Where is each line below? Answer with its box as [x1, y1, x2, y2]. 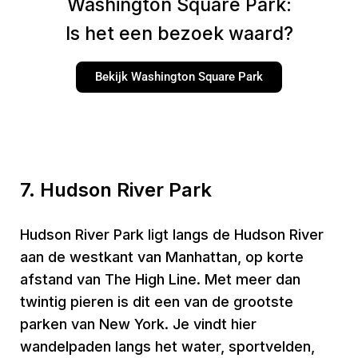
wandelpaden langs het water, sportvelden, [20, 338, 315, 355]
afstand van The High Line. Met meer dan [20, 271, 300, 288]
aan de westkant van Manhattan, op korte [20, 249, 304, 265]
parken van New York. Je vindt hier [20, 316, 257, 332]
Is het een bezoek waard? [65, 22, 293, 45]
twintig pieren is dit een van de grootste [20, 293, 293, 310]
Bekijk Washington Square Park [95, 70, 263, 84]
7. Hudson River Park [20, 178, 212, 201]
